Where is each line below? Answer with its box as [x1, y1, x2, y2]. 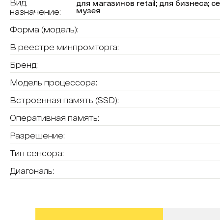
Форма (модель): [10, 25, 79, 34]
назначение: [10, 7, 61, 16]
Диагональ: [10, 166, 54, 175]
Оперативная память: [10, 113, 99, 122]
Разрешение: [10, 131, 65, 140]
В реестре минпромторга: [10, 42, 119, 52]
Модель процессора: [10, 78, 97, 87]
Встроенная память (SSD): [10, 95, 119, 105]
